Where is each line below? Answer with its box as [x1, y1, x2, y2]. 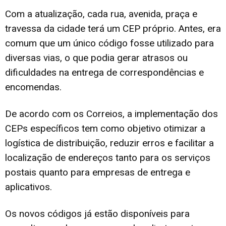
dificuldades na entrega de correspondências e [5, 67, 204, 79]
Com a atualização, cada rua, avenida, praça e [5, 8, 197, 20]
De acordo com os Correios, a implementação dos [5, 108, 218, 120]
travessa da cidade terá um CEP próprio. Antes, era [5, 23, 221, 35]
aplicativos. [5, 181, 52, 193]
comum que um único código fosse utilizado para [5, 37, 214, 49]
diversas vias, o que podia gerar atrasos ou [5, 52, 188, 64]
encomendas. [5, 81, 62, 93]
